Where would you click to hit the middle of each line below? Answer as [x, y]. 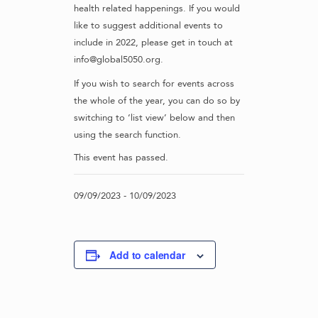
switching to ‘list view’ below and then [154, 118]
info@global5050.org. [119, 60]
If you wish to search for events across [154, 84]
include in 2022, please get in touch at [153, 43]
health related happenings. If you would [157, 9]
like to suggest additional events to [148, 26]
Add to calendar [147, 255]
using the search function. [127, 135]
